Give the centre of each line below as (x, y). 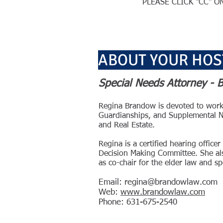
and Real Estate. (127, 125)
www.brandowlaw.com (163, 192)
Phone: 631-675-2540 (139, 202)
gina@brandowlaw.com (175, 182)
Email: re (115, 182)
